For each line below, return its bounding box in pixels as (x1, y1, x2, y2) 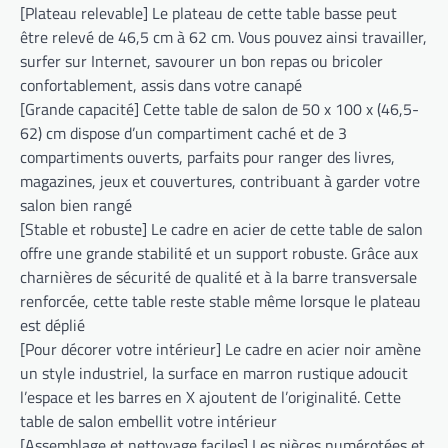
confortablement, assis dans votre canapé (20, 73, 302, 98)
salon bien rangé (20, 193, 132, 218)
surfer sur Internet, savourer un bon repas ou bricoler (20, 49, 383, 74)
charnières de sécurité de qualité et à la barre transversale (20, 265, 417, 290)
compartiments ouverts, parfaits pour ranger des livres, (20, 145, 395, 170)
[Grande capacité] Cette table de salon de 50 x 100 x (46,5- (20, 97, 419, 122)
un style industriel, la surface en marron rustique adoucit (20, 361, 408, 386)
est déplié (20, 313, 85, 338)
